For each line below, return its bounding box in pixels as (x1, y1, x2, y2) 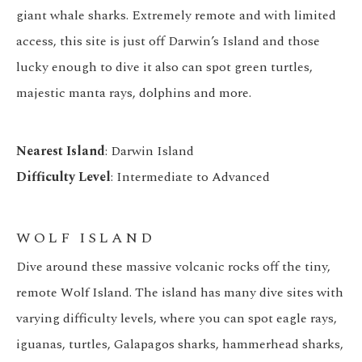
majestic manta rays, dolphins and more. (16, 83, 251, 103)
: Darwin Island (105, 141, 194, 162)
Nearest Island (16, 141, 105, 162)
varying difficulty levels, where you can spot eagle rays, (16, 309, 337, 329)
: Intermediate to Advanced (111, 167, 270, 187)
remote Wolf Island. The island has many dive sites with (16, 283, 343, 303)
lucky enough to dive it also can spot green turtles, (16, 57, 313, 78)
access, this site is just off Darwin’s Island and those (16, 32, 320, 52)
